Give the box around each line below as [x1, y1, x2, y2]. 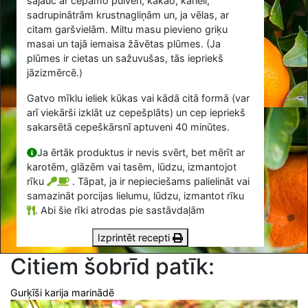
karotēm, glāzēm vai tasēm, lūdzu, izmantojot [27, 161, 237, 173]
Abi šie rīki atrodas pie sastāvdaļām [38, 204, 205, 217]
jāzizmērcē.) [27, 67, 83, 79]
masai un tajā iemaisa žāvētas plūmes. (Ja [27, 38, 221, 50]
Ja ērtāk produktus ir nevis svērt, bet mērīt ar [36, 146, 245, 159]
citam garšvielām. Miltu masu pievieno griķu [27, 23, 228, 36]
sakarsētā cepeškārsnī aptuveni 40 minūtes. [27, 121, 230, 133]
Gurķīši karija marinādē [10, 286, 114, 298]
